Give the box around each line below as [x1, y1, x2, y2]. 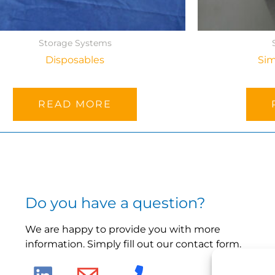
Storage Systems [38, 38, 112, 48]
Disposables [45, 54, 104, 66]
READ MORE [38, 98, 112, 110]
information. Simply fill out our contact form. [25, 238, 241, 250]
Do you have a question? [25, 194, 206, 212]
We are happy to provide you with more [25, 223, 220, 235]
